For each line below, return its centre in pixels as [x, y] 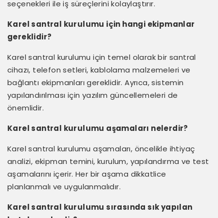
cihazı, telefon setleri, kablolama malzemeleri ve [99, 70]
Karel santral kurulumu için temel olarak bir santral [102, 57]
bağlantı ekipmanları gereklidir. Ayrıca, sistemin [96, 82]
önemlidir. [26, 108]
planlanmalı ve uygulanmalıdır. [64, 186]
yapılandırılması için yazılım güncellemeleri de [93, 95]
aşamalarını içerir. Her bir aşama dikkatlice [87, 174]
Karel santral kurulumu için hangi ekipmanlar [101, 24]
